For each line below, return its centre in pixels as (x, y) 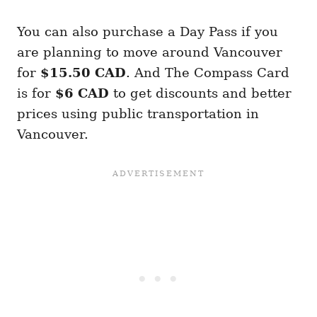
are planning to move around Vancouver (150, 52)
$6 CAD (82, 93)
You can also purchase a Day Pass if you (148, 31)
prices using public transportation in (138, 113)
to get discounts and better (200, 93)
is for (36, 93)
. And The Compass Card (208, 72)
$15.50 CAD (83, 72)
